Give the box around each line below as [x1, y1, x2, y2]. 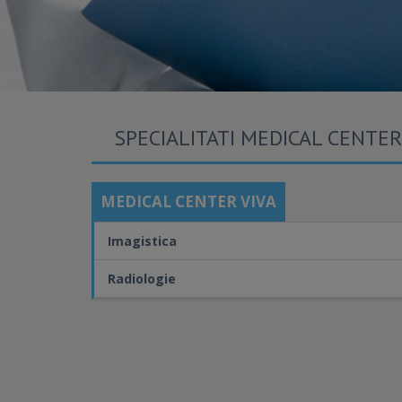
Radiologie [108, 270, 176, 287]
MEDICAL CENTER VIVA [100, 191, 276, 212]
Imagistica [108, 232, 177, 249]
